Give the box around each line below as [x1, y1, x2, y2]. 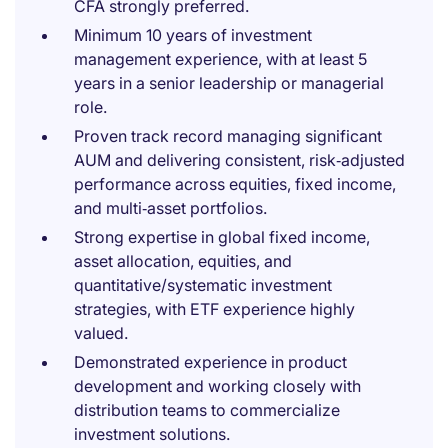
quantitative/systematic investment [74, 275, 332, 295]
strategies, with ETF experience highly [74, 299, 355, 319]
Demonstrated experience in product [74, 352, 347, 372]
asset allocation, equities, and [74, 251, 292, 271]
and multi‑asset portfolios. [74, 198, 267, 218]
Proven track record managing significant [74, 126, 382, 146]
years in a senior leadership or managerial [74, 73, 384, 93]
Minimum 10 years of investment [74, 25, 312, 45]
